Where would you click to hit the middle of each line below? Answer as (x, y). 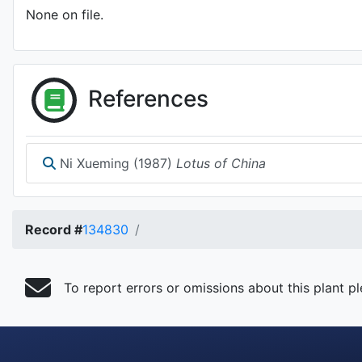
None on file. (65, 15)
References (148, 98)
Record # (54, 229)
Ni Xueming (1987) (116, 163)
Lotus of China (221, 163)
